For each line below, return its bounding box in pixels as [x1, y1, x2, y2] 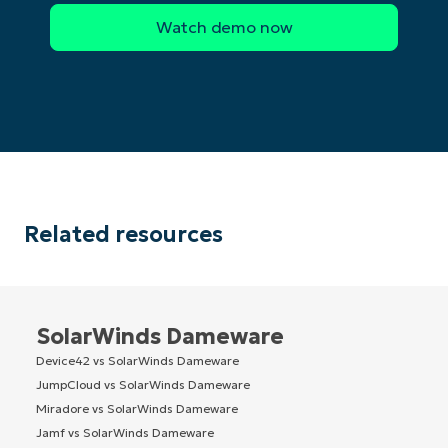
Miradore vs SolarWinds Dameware [36, 400, 238, 416]
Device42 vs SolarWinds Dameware [36, 352, 239, 368]
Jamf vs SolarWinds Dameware [36, 424, 214, 440]
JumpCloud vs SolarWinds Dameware [36, 376, 250, 392]
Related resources [24, 220, 223, 248]
